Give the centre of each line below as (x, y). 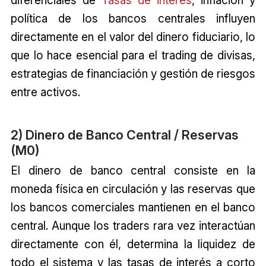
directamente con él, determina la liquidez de (133, 244)
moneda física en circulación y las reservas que (133, 189)
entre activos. (45, 92)
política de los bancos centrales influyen (133, 18)
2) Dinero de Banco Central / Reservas (124, 134)
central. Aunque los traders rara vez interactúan (133, 225)
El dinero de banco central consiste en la (133, 170)
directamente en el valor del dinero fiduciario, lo (133, 37)
